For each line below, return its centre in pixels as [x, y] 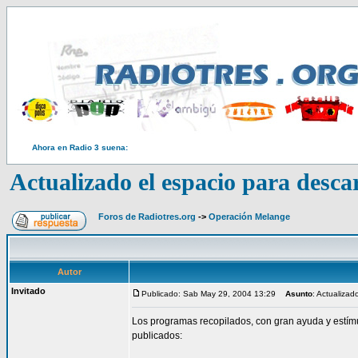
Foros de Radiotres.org [147, 217]
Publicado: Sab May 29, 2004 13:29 [209, 294]
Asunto [299, 294]
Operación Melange [249, 217]
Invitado [28, 291]
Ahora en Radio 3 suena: [80, 147]
